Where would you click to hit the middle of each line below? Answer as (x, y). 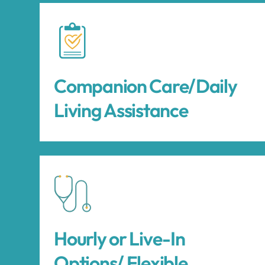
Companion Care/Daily (146, 86)
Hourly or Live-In (119, 239)
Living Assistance (121, 110)
